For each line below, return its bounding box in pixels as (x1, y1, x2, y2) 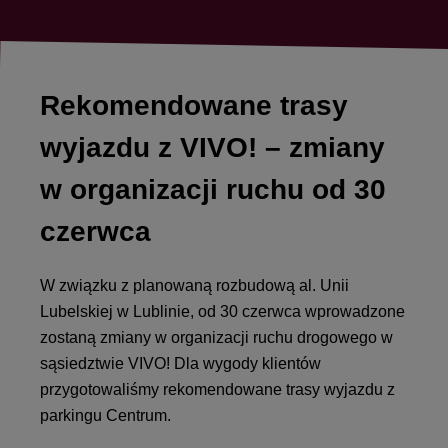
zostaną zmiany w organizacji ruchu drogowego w (40, 329, 393, 346)
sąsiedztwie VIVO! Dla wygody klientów (40, 355, 321, 372)
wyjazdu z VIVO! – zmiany (40, 132, 385, 163)
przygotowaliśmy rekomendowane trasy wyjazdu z (40, 381, 395, 398)
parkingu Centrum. (40, 407, 171, 424)
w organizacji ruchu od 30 (40, 174, 386, 205)
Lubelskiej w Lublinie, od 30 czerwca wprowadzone (40, 303, 405, 320)
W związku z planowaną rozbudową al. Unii (40, 277, 349, 294)
